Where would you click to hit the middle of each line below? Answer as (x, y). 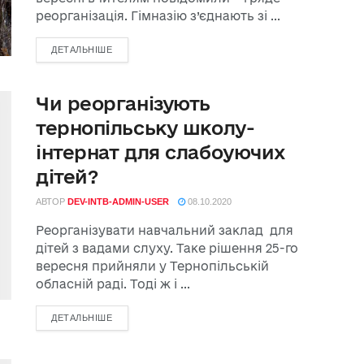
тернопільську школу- (145, 128)
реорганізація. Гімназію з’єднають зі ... (158, 16)
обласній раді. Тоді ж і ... (113, 284)
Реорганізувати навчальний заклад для (165, 230)
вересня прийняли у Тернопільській (152, 266)
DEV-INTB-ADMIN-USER (118, 201)
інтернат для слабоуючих (160, 152)
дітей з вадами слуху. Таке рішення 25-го (167, 248)
